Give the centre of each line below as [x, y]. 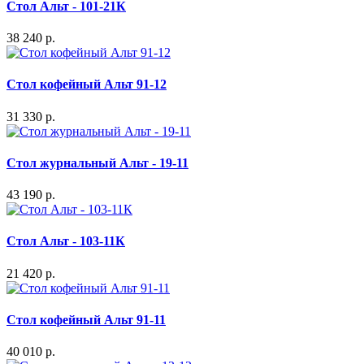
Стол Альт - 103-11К [66, 241]
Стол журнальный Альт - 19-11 [97, 162]
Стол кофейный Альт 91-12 [87, 84]
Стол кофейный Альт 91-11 [86, 319]
